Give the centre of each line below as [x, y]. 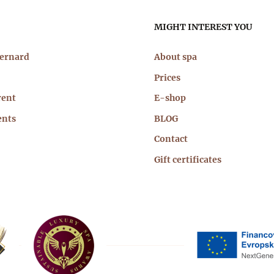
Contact [171, 139]
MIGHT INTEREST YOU [203, 27]
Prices [167, 77]
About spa [176, 57]
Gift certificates [188, 159]
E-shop [170, 98]
